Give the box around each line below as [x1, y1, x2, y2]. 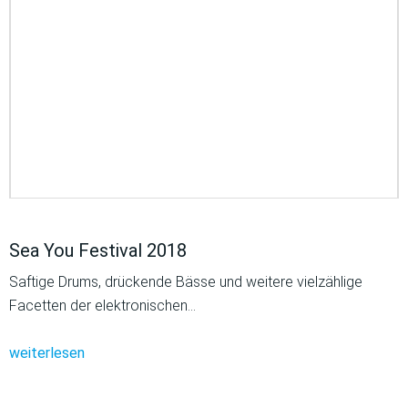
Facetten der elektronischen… [9, 297, 196, 315]
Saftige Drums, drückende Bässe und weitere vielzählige [9, 273, 362, 291]
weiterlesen [9, 344, 85, 362]
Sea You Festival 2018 [9, 240, 187, 262]
